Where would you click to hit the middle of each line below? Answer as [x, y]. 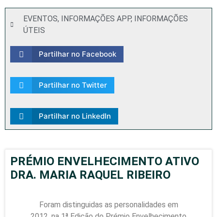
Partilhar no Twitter [73, 85]
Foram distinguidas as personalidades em [108, 205]
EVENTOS [40, 19]
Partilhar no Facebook [77, 54]
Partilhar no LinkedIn [75, 116]
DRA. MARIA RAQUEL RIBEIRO [90, 175]
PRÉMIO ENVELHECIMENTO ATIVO [105, 161]
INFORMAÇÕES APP [96, 19]
